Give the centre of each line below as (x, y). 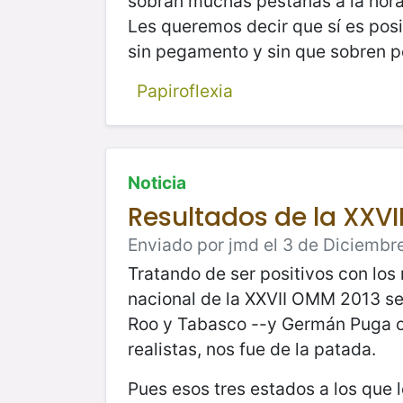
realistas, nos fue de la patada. (252, 349)
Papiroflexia (184, 90)
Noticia (157, 182)
